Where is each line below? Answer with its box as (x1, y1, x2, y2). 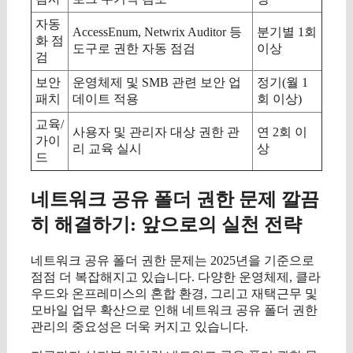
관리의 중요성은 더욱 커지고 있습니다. (31, 319, 248, 333)
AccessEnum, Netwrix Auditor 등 (72, 25, 242, 39)
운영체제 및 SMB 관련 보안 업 (72, 76, 241, 90)
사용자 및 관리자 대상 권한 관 (72, 125, 240, 139)
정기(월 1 (257, 76, 308, 90)
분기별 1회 (257, 25, 317, 39)
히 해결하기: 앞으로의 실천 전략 (31, 214, 302, 235)
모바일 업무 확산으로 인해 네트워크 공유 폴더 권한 (31, 303, 318, 317)
